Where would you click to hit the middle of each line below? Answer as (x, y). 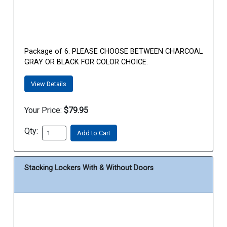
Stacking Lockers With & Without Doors (89, 168)
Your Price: (43, 110)
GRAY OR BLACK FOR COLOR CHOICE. (86, 62)
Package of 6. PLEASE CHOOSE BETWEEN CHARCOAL (113, 52)
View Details (49, 84)
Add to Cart (94, 133)
